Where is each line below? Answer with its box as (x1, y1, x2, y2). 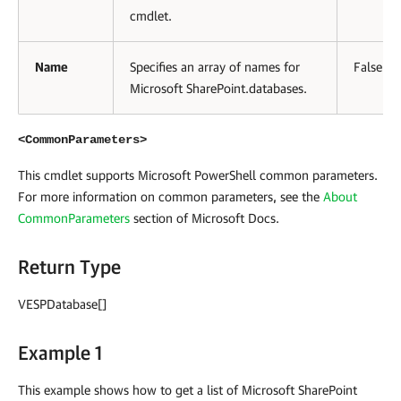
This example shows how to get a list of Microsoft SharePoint (18, 381, 357, 397)
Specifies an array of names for (130, 58, 300, 74)
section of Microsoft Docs (130, 209, 276, 226)
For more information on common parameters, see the (18, 188, 323, 204)
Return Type (18, 254, 121, 278)
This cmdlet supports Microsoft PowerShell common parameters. (18, 166, 378, 183)
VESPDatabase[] (18, 295, 107, 311)
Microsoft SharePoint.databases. (130, 80, 307, 96)
